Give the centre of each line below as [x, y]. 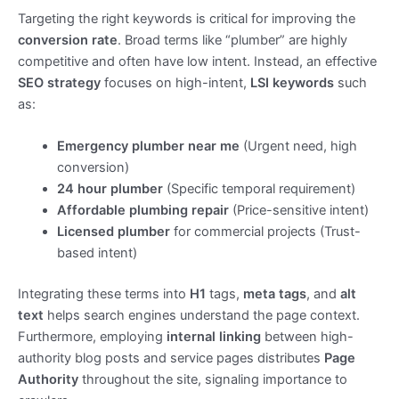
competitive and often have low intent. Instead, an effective [197, 61]
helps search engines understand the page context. [202, 316]
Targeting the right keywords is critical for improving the [187, 18]
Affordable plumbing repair [142, 211]
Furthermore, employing [92, 337]
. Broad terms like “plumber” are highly [232, 40]
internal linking [214, 337]
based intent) [97, 253]
